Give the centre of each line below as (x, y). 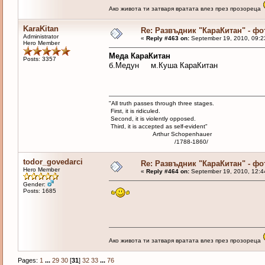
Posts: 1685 (39, 191)
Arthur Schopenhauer (160, 134)
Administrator (41, 37)
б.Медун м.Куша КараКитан (163, 66)
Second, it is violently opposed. (152, 119)
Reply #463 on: (167, 38)
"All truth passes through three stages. (161, 104)
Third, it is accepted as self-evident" (158, 127)
